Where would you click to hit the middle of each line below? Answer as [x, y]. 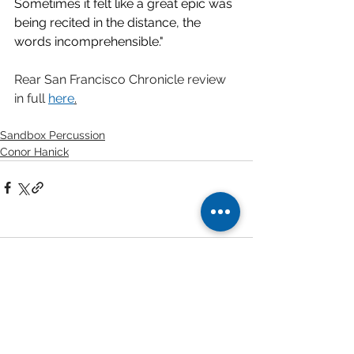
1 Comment [45, 260]
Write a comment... [77, 321]
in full [31, 99]
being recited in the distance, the [109, 23]
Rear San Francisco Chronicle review [122, 80]
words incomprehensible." [89, 42]
